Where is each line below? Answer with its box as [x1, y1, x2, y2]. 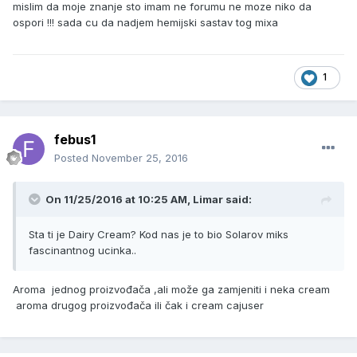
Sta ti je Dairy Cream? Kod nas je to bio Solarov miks [29, 228, 288, 241]
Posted [54, 151, 92, 165]
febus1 [54, 131, 96, 148]
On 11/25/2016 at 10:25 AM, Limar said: [45, 193, 252, 206]
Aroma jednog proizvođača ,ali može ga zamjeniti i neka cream [13, 283, 330, 296]
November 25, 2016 [92, 151, 188, 165]
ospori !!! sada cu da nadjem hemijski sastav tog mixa [13, 16, 278, 29]
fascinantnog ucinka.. [29, 244, 136, 257]
